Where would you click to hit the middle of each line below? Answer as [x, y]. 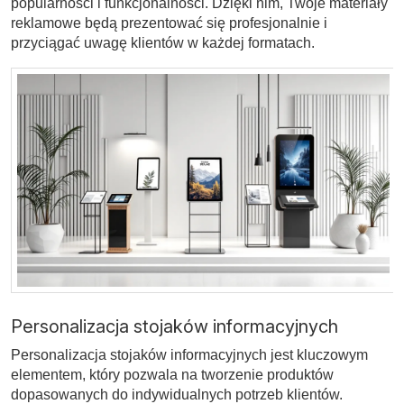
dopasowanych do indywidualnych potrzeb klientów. [177, 394]
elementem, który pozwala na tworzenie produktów [172, 374]
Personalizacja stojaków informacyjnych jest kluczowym [189, 354]
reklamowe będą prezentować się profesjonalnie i [169, 23]
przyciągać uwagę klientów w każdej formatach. [163, 42]
